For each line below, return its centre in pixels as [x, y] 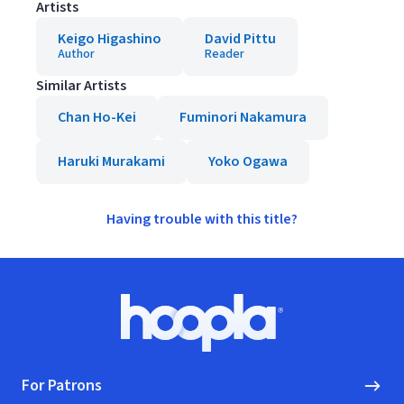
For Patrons [62, 386]
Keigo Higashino [110, 39]
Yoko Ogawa [248, 161]
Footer [42, 303]
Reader [225, 54]
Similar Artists [81, 86]
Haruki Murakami [111, 161]
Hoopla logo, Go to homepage [294, 331]
